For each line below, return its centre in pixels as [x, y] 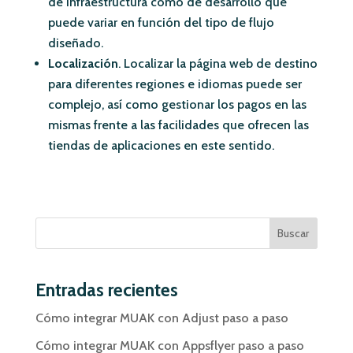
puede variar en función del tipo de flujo [161, 23]
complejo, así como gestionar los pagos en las [177, 105]
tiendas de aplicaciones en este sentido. [161, 146]
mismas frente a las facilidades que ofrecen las [178, 125]
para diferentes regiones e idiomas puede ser [175, 84]
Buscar [294, 234]
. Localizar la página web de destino [217, 64]
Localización [83, 64]
